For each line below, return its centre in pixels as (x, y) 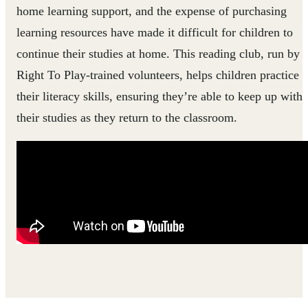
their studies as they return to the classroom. (127, 118)
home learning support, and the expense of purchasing (152, 11)
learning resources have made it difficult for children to (155, 32)
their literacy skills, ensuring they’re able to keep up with (159, 96)
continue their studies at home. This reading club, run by (158, 54)
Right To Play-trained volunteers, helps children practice (158, 75)
